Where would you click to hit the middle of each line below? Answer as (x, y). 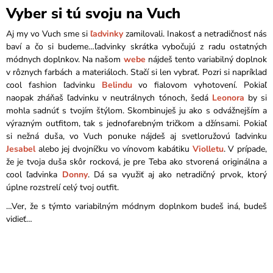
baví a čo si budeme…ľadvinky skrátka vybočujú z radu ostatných (136, 47)
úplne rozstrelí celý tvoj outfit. (62, 188)
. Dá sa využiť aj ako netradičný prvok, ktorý (177, 175)
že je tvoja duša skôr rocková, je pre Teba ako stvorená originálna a (136, 162)
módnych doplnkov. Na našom (65, 60)
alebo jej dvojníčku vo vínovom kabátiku (114, 149)
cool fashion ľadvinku (54, 85)
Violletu (208, 149)
